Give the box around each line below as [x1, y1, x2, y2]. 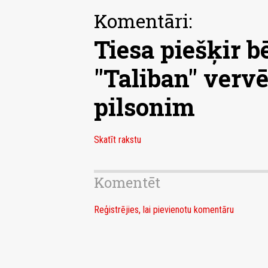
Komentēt [94, 173, 160, 193]
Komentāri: [94, 8, 192, 34]
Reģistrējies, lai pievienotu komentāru [94, 204, 234, 216]
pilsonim [94, 91, 195, 123]
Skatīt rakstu [94, 134, 141, 146]
